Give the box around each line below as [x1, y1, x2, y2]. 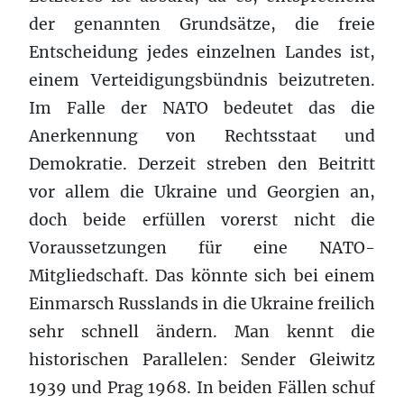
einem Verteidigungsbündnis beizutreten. [29, 69, 375, 90]
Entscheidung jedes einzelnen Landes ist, [29, 41, 375, 62]
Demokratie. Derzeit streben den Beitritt [29, 153, 375, 174]
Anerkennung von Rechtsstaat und [29, 125, 375, 146]
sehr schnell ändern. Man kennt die [29, 321, 375, 342]
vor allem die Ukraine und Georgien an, [29, 181, 375, 202]
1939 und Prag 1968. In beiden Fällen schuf [29, 377, 375, 398]
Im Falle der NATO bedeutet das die [29, 97, 375, 118]
